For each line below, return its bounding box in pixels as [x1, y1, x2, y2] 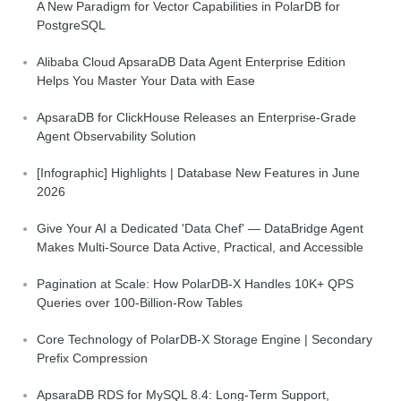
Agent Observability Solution [37, 129, 196, 144]
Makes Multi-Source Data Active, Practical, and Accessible [37, 240, 363, 255]
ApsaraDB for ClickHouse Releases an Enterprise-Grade [37, 110, 356, 125]
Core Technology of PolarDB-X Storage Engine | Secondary [37, 332, 372, 347]
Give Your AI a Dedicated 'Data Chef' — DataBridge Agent [37, 221, 363, 236]
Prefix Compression [37, 351, 148, 366]
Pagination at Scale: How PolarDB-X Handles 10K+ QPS [37, 277, 354, 292]
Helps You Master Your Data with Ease [37, 73, 255, 89]
